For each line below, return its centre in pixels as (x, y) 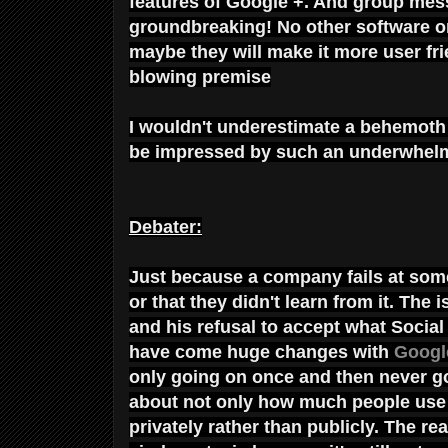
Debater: (165, 226)
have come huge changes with (261, 351)
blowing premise (200, 76)
